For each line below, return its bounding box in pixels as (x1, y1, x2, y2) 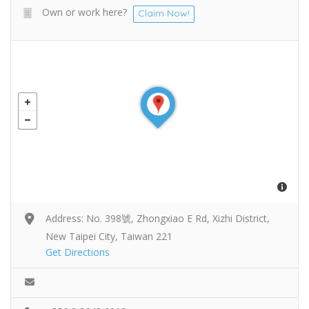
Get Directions (46, 245, 110, 259)
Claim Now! (138, 6, 190, 19)
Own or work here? (42, 5, 127, 19)
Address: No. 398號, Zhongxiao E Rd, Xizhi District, (46, 211, 270, 225)
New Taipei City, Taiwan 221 (46, 229, 172, 243)
